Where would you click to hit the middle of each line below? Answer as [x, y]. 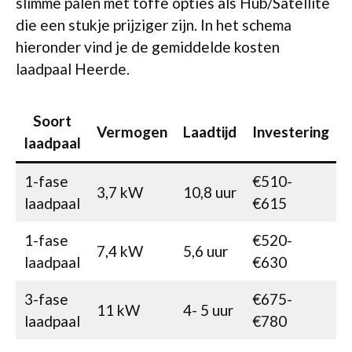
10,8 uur [209, 192]
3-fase [46, 299]
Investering [290, 132]
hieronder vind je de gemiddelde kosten [148, 46]
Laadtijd [209, 132]
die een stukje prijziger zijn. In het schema [154, 24]
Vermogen [132, 132]
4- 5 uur [208, 310]
